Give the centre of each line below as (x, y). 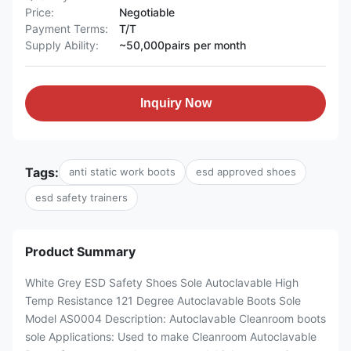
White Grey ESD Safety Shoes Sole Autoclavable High (162, 282)
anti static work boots (122, 172)
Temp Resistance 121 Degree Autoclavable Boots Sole (163, 300)
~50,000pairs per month (183, 45)
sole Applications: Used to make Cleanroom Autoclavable (171, 337)
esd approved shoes (246, 172)
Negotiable (147, 12)
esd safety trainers (81, 197)
